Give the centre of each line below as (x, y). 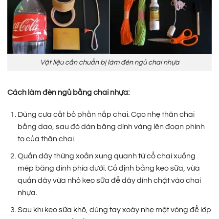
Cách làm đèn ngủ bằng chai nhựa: (68, 92)
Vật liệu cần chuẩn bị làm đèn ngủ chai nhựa (109, 62)
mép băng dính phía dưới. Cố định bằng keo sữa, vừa (109, 168)
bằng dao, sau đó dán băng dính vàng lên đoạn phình (111, 127)
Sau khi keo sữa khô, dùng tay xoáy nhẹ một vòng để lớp (114, 209)
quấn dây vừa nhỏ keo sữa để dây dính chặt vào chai (109, 180)
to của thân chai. (46, 139)
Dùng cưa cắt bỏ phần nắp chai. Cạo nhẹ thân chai (106, 115)
